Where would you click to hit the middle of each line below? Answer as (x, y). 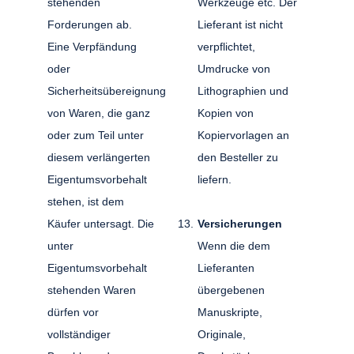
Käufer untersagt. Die (101, 223)
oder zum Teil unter (96, 135)
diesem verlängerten (99, 157)
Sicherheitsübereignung (107, 90)
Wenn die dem (233, 245)
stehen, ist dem (86, 201)
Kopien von (225, 113)
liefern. (216, 179)
